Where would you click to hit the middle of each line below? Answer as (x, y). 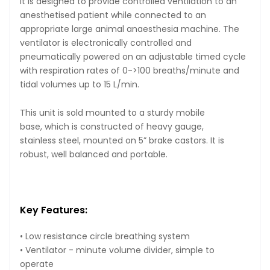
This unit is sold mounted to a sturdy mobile (112, 113)
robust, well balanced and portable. (94, 155)
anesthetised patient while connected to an (113, 15)
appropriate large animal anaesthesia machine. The (130, 29)
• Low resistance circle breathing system (105, 236)
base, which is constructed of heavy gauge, (112, 127)
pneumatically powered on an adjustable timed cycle (133, 57)
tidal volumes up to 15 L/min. (80, 85)
